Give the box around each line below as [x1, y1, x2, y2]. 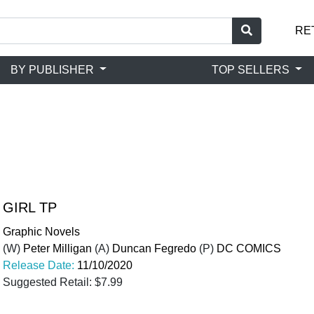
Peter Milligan [23, 243, 92, 254]
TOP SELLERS [212, 63, 293, 76]
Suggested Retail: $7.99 [3, 276, 123, 288]
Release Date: [3, 259, 77, 271]
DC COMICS [217, 243, 281, 254]
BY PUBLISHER [11, 63, 97, 76]
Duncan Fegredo [112, 243, 196, 254]
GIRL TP [3, 200, 57, 215]
